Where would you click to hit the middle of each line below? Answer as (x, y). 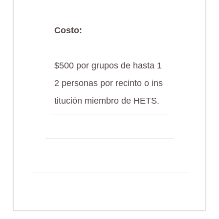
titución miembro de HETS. (107, 101)
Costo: (68, 30)
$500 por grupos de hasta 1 (108, 66)
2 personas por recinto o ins (108, 83)
